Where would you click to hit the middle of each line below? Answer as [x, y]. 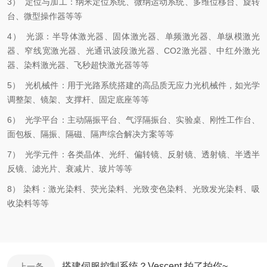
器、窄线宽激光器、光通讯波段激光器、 [86, 51]
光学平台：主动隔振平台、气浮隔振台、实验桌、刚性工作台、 [143, 120]
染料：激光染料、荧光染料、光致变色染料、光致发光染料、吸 [142, 189]
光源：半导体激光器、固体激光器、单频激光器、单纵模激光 [143, 36]
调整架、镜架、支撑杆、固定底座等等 [78, 100]
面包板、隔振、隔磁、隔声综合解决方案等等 [91, 134]
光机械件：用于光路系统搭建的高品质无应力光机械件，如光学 [143, 85]
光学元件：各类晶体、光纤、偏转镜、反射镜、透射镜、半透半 [143, 154]
